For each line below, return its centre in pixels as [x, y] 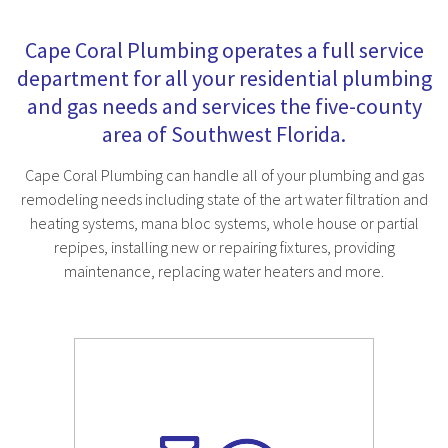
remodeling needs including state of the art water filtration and [224, 199]
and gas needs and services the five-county [224, 106]
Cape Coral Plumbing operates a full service [224, 50]
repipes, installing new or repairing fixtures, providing [224, 247]
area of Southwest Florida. [224, 134]
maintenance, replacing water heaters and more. [224, 271]
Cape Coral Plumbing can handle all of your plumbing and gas [224, 175]
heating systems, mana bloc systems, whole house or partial [224, 223]
